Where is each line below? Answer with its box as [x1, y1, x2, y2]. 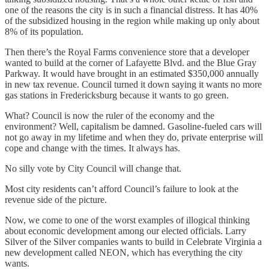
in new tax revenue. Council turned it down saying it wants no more [5, 79, 262, 89]
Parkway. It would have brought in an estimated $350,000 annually [5, 68, 259, 79]
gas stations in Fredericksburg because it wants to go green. [5, 89, 229, 100]
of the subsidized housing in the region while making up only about [5, 15, 259, 26]
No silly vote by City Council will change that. [5, 163, 181, 174]
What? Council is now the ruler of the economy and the [5, 110, 214, 121]
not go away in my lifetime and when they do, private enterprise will [5, 131, 263, 142]
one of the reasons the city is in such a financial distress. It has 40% [5, 4, 258, 15]
